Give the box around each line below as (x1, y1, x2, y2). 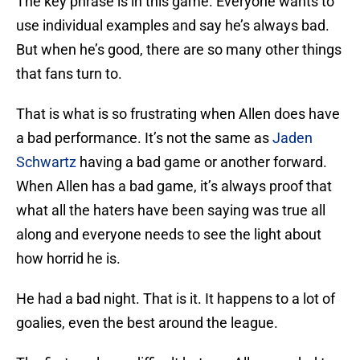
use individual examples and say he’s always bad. (16, 17, 329, 35)
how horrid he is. (16, 250, 121, 268)
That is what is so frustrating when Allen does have (16, 105, 340, 123)
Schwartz (16, 153, 76, 171)
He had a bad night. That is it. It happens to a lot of (16, 290, 335, 308)
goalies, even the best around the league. (16, 314, 278, 332)
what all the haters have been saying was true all (16, 202, 325, 219)
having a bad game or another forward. (76, 153, 327, 171)
